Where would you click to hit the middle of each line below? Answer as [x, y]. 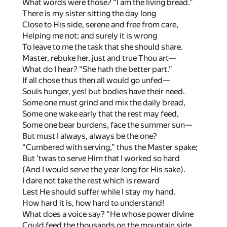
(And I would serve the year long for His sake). [104, 169]
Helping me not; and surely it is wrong [90, 35]
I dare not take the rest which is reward [91, 180]
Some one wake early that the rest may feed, [101, 113]
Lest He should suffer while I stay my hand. [99, 192]
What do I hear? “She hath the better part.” [97, 69]
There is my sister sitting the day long [89, 13]
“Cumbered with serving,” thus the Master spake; [110, 147]
